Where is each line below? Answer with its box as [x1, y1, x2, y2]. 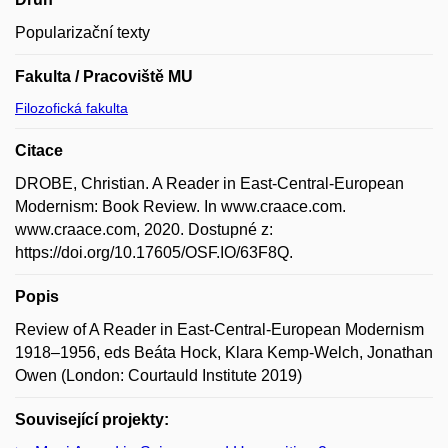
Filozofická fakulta [15, 99, 128, 116]
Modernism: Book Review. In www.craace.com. [15, 197, 346, 215]
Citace [15, 141, 63, 159]
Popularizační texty [15, 23, 150, 41]
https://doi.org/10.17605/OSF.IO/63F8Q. [15, 243, 293, 261]
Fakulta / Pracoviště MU [15, 67, 193, 85]
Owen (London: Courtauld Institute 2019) [15, 366, 302, 384]
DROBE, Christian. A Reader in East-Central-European [15, 174, 404, 192]
